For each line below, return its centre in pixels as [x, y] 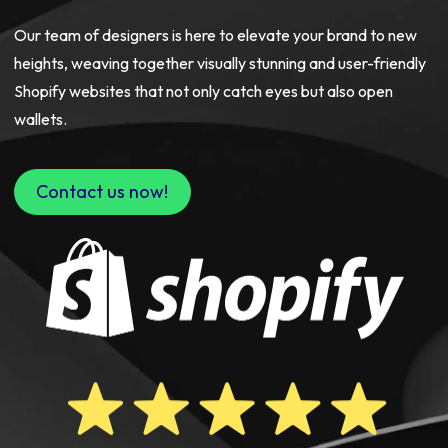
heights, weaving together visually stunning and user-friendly [219, 63]
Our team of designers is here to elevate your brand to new [215, 35]
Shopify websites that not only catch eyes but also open [203, 91]
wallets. [40, 119]
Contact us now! [102, 191]
